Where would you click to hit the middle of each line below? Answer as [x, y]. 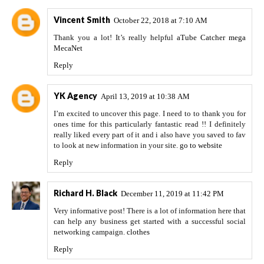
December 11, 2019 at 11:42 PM [172, 194]
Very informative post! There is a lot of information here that [150, 211]
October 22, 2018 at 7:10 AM [161, 21]
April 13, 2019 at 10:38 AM [145, 97]
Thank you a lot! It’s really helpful [115, 38]
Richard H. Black [85, 193]
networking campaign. [90, 232]
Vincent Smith [82, 20]
